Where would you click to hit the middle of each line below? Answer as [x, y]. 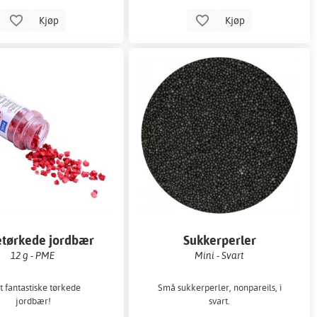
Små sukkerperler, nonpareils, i [219, 288]
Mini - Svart [220, 255]
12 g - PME [33, 255]
